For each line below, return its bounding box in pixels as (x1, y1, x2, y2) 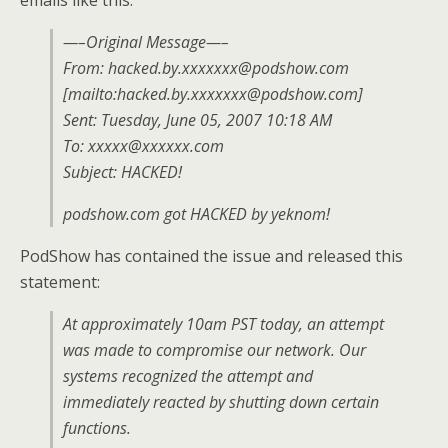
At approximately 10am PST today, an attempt (63, 313, 384, 335)
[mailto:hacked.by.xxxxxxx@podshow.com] (63, 83, 363, 105)
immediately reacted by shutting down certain (63, 391, 379, 413)
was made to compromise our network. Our (63, 339, 366, 361)
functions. (63, 417, 131, 439)
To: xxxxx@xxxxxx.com (63, 135, 224, 157)
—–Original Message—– (63, 31, 229, 53)
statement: (20, 271, 100, 293)
